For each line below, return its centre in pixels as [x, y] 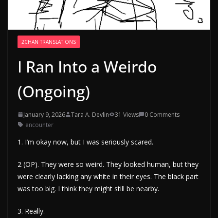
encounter [39, 125]
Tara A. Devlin [90, 114]
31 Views [127, 114]
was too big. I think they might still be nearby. [88, 188]
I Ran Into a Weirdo [87, 66]
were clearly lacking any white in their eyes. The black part [108, 176]
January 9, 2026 [44, 114]
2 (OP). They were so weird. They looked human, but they [108, 164]
